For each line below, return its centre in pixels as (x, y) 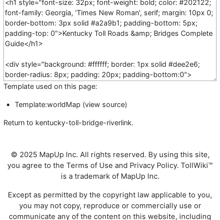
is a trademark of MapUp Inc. (110, 177)
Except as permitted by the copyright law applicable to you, (110, 195)
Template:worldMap (48, 104)
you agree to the (37, 166)
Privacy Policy (153, 166)
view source (105, 104)
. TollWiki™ (195, 166)
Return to (20, 122)
